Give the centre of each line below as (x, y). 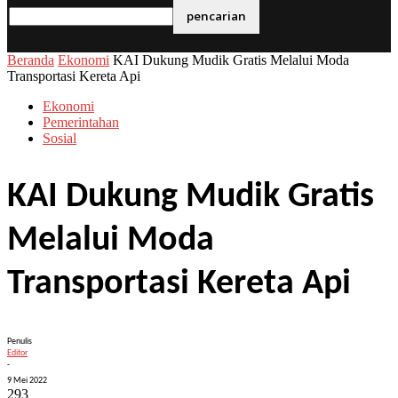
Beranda (31, 60)
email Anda (266, 40)
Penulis (20, 342)
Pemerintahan (81, 122)
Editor (17, 354)
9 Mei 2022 (27, 381)
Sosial (60, 138)
